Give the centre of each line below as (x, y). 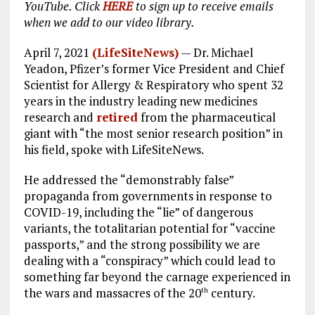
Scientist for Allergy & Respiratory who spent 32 (153, 85)
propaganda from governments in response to (148, 196)
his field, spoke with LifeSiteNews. (114, 150)
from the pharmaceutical (206, 117)
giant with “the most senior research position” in (153, 134)
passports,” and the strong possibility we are (142, 245)
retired (117, 117)
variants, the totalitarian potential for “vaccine (149, 229)
